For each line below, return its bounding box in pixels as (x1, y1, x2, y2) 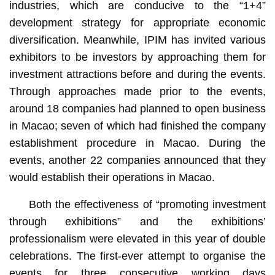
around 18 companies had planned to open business (9, 102, 266, 115)
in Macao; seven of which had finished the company (9, 119, 266, 132)
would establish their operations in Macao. (9, 171, 215, 184)
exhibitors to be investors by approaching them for (9, 50, 266, 63)
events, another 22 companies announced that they (9, 153, 266, 166)
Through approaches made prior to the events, (9, 85, 266, 98)
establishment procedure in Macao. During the (9, 136, 266, 149)
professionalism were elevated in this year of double (9, 232, 266, 245)
